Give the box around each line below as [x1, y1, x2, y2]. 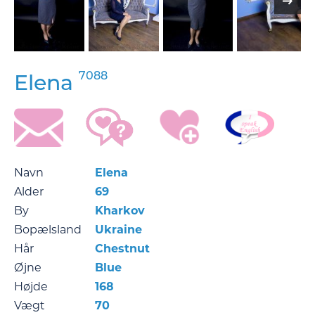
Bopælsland [14, 222, 82, 236]
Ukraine [95, 222, 142, 236]
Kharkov [95, 203, 145, 217]
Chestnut [95, 241, 150, 255]
